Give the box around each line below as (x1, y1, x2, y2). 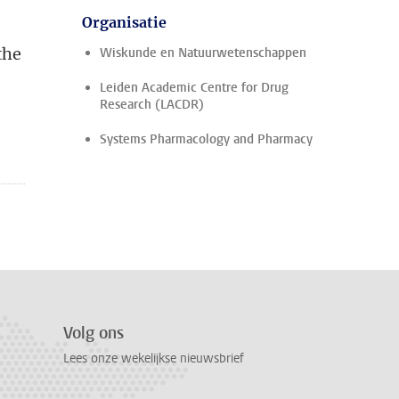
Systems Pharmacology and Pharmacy (100, 131, 313, 148)
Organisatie (82, 13, 167, 31)
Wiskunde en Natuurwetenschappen (100, 45, 306, 61)
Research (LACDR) (100, 96, 204, 113)
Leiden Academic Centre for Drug (100, 79, 289, 96)
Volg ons (63, 322, 124, 344)
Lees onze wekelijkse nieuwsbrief (63, 350, 244, 368)
